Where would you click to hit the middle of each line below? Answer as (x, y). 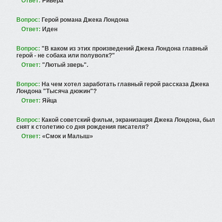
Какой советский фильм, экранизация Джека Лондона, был (128, 120)
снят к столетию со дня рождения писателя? (83, 127)
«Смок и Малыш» (68, 136)
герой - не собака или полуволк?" (66, 55)
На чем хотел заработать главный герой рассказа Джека (125, 84)
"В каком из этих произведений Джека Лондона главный (125, 49)
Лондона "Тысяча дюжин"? (56, 91)
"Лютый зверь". (65, 65)
